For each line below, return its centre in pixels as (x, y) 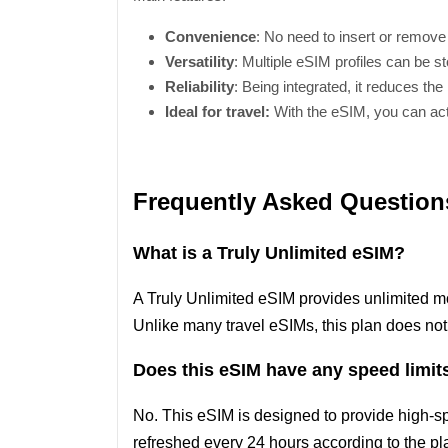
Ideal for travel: (217, 111)
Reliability (199, 86)
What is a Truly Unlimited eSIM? (269, 253)
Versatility (199, 61)
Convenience (210, 36)
